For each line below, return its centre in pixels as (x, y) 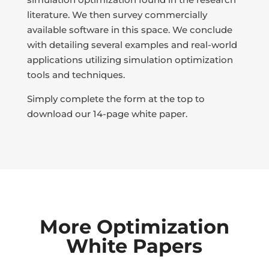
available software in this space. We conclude (129, 30)
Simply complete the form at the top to (116, 99)
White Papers (134, 246)
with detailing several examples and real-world (132, 45)
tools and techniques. (76, 75)
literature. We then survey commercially (117, 15)
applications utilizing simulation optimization (130, 60)
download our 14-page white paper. (107, 114)
